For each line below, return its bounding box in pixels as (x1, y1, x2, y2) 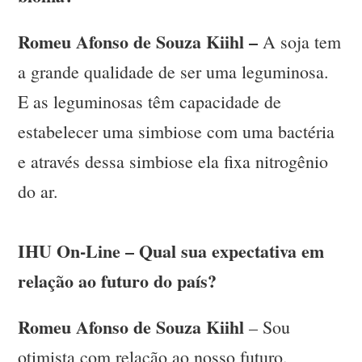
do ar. (18, 179, 59, 204)
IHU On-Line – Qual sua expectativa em (18, 238, 325, 265)
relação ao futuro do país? (18, 267, 217, 295)
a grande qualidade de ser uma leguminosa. (18, 60, 330, 84)
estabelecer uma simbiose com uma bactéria (18, 120, 335, 144)
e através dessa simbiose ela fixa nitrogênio (18, 149, 329, 174)
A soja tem (258, 30, 342, 54)
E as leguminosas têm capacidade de (18, 90, 282, 114)
